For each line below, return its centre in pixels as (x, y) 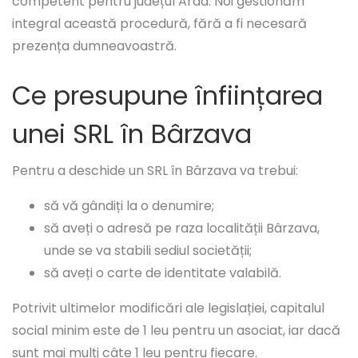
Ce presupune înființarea (167, 96)
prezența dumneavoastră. (94, 46)
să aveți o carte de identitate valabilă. (163, 273)
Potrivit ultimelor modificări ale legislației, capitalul (168, 308)
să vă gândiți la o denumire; (129, 206)
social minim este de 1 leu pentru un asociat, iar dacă (176, 331)
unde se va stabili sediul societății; (148, 251)
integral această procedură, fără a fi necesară (159, 24)
